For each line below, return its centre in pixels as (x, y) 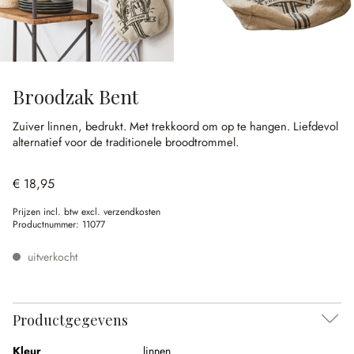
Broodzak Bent (75, 96)
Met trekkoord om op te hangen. (211, 126)
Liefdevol (316, 126)
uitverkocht (51, 257)
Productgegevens (70, 320)
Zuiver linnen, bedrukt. (71, 126)
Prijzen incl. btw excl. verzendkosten (87, 212)
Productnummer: (47, 224)
